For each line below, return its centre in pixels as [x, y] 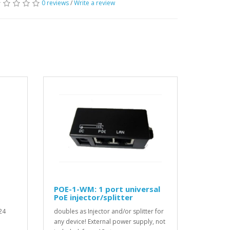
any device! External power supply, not [109, 222]
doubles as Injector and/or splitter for [109, 212]
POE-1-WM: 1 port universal [107, 189]
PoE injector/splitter [93, 197]
